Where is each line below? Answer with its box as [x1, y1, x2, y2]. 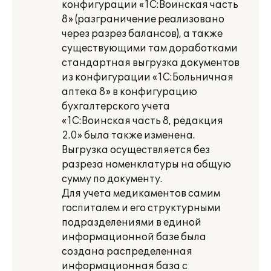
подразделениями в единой [62, 217, 201, 229]
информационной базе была [62, 231, 206, 243]
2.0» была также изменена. [62, 129, 195, 142]
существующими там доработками [62, 42, 238, 54]
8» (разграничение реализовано [62, 13, 224, 25]
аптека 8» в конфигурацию [62, 86, 197, 98]
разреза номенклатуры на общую [62, 158, 231, 171]
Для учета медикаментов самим [62, 188, 220, 200]
